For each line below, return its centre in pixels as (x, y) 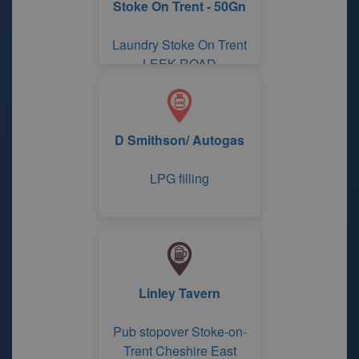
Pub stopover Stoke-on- (179, 331)
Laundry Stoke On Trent (179, 44)
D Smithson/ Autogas (179, 140)
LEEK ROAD (179, 64)
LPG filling (179, 178)
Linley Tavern (179, 293)
